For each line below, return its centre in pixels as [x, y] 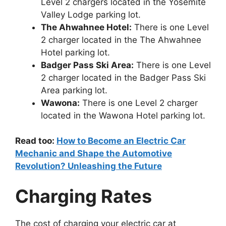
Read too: [36, 141]
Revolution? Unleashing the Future [89, 166]
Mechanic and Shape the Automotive [94, 154]
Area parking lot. [74, 90]
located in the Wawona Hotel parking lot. [123, 115]
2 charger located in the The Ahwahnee [121, 40]
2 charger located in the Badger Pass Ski [123, 77]
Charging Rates [83, 196]
